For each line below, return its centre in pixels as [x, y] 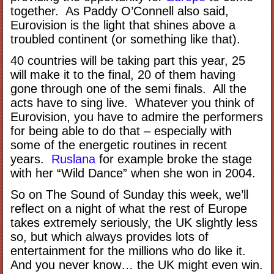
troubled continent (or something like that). [126, 39]
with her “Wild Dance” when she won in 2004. [133, 173]
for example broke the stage [174, 159]
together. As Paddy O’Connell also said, [120, 11]
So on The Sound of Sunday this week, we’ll [130, 194]
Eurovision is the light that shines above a [123, 25]
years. [31, 159]
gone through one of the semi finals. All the [129, 88]
